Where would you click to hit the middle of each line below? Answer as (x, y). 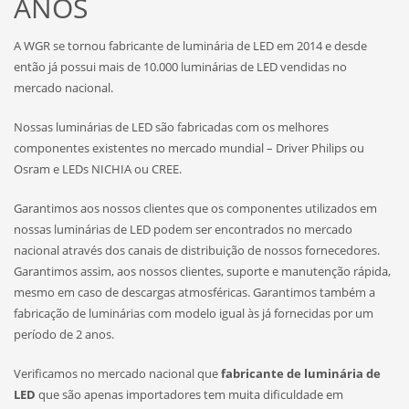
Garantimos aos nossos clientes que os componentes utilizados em (195, 208)
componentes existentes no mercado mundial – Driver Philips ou (189, 147)
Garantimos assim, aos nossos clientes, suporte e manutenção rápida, (202, 271)
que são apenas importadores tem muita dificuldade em (189, 394)
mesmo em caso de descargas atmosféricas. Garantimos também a (194, 292)
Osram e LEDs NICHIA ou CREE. (98, 168)
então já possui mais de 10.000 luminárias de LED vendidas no (180, 66)
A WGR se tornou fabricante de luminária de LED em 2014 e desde (190, 45)
